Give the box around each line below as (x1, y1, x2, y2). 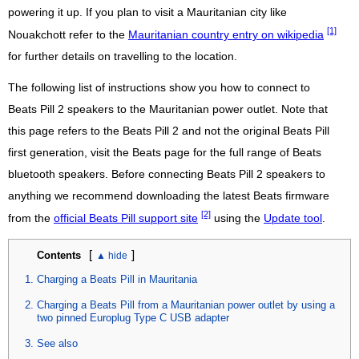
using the (211, 212, 264, 224)
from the (8, 212, 54, 224)
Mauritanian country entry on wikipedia (128, 28, 324, 41)
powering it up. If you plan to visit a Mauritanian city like (8, 6, 287, 19)
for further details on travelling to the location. (8, 50, 237, 63)
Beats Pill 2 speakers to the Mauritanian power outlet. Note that (8, 103, 328, 115)
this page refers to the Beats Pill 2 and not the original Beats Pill (8, 125, 329, 137)
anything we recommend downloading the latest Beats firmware (8, 190, 329, 202)
